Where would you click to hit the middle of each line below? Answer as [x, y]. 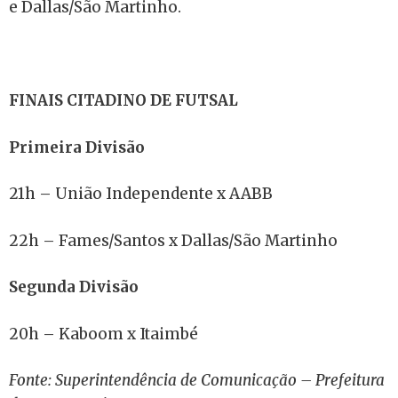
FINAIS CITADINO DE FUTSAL [123, 100]
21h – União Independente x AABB [141, 194]
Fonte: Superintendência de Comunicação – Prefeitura [197, 380]
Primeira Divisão [77, 147]
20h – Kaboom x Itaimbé [103, 334]
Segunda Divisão [74, 287]
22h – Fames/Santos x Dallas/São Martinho [173, 240]
